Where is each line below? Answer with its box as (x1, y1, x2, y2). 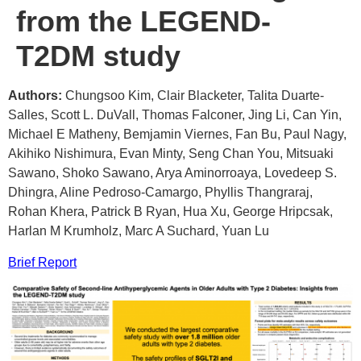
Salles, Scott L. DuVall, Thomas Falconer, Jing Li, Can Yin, (8, 108, 342, 122)
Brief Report (8, 255, 77, 269)
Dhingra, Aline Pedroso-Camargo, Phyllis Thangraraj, (8, 185, 313, 200)
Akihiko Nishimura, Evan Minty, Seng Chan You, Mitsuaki (8, 147, 334, 161)
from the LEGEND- (16, 5, 271, 39)
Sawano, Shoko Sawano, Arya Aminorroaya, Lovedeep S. (8, 166, 337, 180)
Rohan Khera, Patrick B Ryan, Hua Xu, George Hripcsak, (8, 205, 333, 219)
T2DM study (16, 39, 180, 73)
